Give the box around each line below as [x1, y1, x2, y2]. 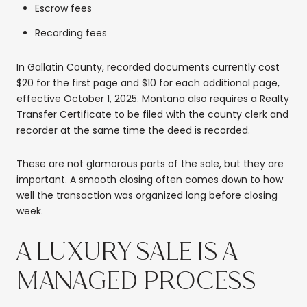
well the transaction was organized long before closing [16, 188, 278, 203]
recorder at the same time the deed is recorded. [16, 123, 250, 137]
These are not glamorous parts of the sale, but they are [16, 157, 284, 171]
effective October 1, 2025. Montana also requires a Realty [16, 91, 289, 106]
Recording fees [34, 26, 107, 40]
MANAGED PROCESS [16, 267, 256, 296]
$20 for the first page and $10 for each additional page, [16, 75, 280, 90]
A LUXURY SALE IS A [16, 237, 237, 267]
